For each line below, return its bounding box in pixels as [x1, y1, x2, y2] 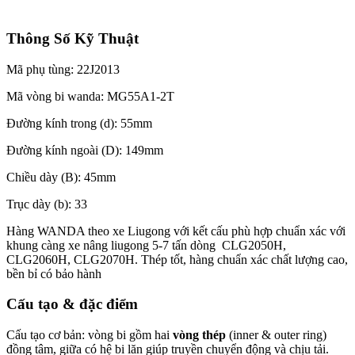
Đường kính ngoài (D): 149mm [6, 143, 163, 157]
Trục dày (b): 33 [6, 197, 87, 211]
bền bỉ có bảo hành [6, 266, 105, 281]
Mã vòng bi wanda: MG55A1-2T [6, 89, 174, 103]
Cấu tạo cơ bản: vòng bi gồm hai [6, 328, 173, 342]
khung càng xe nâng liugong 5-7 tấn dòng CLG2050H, [6, 238, 286, 252]
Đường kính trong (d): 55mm [6, 116, 152, 130]
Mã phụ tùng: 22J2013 [6, 62, 120, 76]
